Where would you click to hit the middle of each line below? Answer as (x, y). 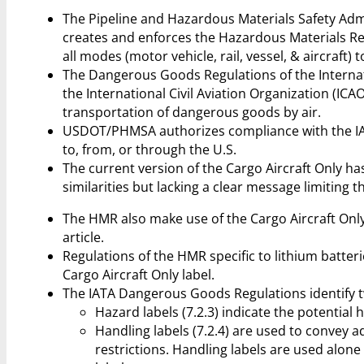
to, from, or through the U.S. (149, 149)
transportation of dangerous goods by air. (191, 112)
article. (83, 238)
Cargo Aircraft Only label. (138, 275)
